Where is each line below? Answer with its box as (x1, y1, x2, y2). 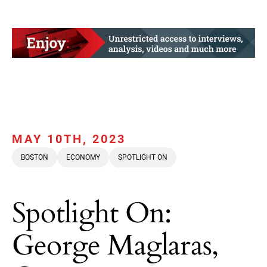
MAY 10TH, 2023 (12, 132, 126, 147)
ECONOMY (66, 153, 100, 162)
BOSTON (21, 153, 48, 162)
